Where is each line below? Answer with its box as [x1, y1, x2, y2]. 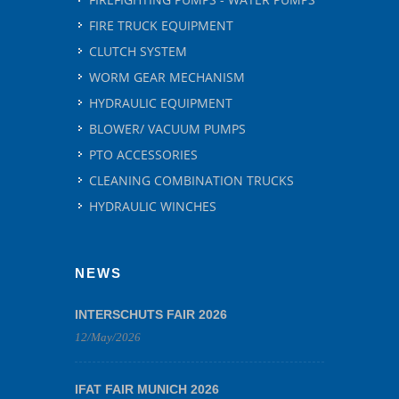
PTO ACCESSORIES [89, 146, 198, 163]
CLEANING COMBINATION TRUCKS [89, 172, 294, 189]
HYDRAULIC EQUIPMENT [89, 94, 232, 111]
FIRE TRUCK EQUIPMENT [89, 17, 233, 34]
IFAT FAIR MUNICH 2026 [75, 382, 219, 396]
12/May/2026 [75, 330, 141, 344]
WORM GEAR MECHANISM [89, 69, 245, 85]
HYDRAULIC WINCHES [89, 198, 216, 215]
